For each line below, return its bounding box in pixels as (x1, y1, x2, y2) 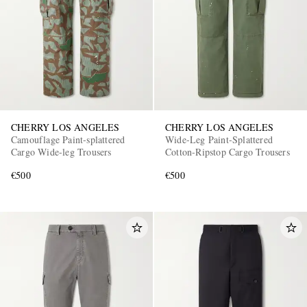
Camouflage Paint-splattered (11, 133, 125, 147)
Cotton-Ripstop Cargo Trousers (165, 145, 290, 159)
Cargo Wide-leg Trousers (11, 145, 112, 159)
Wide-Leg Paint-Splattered (165, 133, 273, 147)
